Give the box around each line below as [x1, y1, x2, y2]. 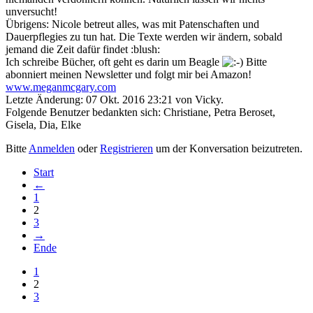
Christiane [163, 106, 208, 119]
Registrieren [100, 143, 153, 155]
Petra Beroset [214, 106, 272, 119]
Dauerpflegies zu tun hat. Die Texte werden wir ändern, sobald [6, 31, 282, 43]
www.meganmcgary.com [6, 81, 116, 94]
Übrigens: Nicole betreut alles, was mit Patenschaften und [6, 18, 259, 31]
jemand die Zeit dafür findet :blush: [6, 43, 160, 56]
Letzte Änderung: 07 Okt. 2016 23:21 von [6, 94, 195, 106]
